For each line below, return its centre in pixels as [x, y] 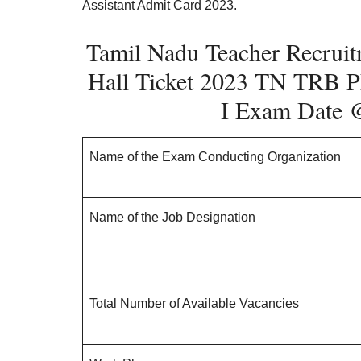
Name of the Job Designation [172, 217]
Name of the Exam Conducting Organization [215, 157]
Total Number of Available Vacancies [194, 303]
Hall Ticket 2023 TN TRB [217, 81]
